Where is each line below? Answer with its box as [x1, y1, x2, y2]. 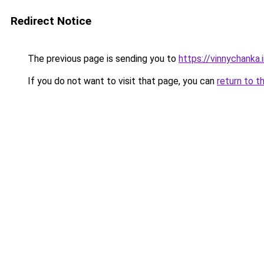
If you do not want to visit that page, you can [25, 75, 217, 87]
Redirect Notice [11, 14, 91, 28]
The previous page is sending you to [25, 53, 179, 64]
